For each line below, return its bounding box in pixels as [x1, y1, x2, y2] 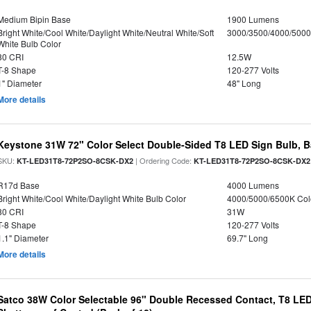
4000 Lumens [226, 179, 279, 191]
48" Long [226, 77, 261, 89]
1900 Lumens [226, 13, 279, 25]
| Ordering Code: [133, 155, 194, 166]
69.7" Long [226, 232, 268, 244]
